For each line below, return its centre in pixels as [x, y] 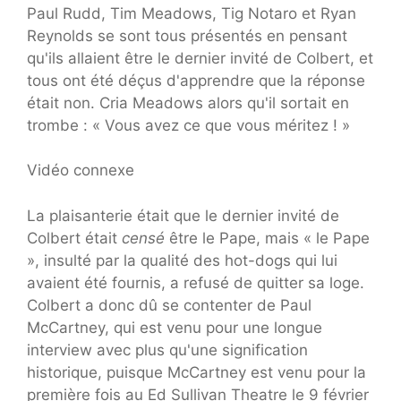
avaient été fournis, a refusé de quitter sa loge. [196, 282]
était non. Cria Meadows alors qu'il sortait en [188, 102]
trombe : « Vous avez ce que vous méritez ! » [188, 125]
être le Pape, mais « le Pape [267, 238]
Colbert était [74, 238]
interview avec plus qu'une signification [167, 350]
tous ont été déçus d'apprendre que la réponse [196, 80]
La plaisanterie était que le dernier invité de [183, 215]
